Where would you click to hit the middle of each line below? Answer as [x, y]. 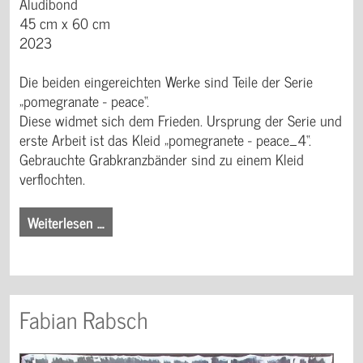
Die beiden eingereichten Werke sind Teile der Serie [166, 81]
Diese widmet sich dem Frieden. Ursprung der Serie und [181, 120]
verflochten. [52, 179]
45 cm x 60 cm [65, 23]
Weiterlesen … [66, 222]
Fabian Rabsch [83, 320]
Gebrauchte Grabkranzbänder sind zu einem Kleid [162, 159]
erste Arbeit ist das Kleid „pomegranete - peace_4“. [165, 140]
